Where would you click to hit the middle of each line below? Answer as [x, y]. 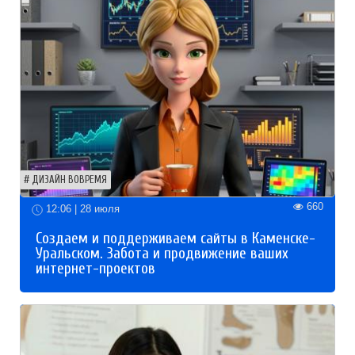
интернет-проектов [95, 268]
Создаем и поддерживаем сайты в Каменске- [176, 238]
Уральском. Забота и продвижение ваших [162, 253]
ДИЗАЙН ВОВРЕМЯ [69, 180]
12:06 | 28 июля [81, 209]
